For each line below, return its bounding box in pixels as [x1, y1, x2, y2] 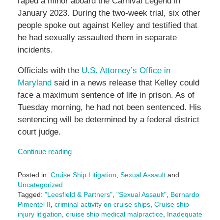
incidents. [17, 45, 53, 55]
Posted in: [17, 171, 49, 179]
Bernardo [170, 191, 199, 199]
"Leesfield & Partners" [44, 191, 112, 199]
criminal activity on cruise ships [54, 200, 150, 209]
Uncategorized [17, 181, 63, 189]
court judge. [17, 127, 61, 137]
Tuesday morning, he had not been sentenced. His [17, 103, 201, 112]
